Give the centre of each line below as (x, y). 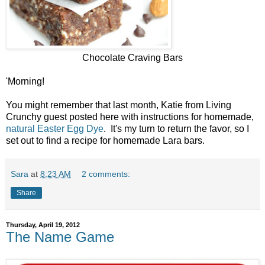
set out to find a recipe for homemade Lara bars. (108, 140)
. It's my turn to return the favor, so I (176, 128)
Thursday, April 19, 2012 (43, 225)
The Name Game (60, 237)
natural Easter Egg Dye (55, 128)
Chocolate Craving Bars (132, 57)
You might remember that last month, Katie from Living (119, 105)
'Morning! (25, 81)
